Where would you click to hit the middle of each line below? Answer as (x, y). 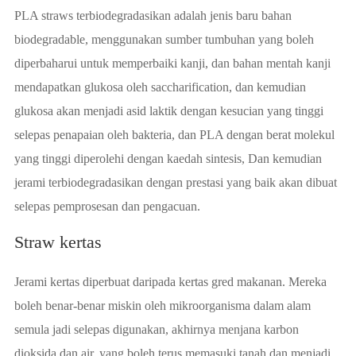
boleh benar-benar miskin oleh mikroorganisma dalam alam (162, 306)
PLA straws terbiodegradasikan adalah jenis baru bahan (153, 15)
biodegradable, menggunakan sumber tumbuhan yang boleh (164, 39)
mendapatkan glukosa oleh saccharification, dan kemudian (160, 87)
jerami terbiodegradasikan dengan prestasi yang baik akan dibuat (175, 182)
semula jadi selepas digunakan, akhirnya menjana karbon (156, 329)
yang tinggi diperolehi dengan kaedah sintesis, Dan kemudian (168, 159)
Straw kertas (58, 242)
